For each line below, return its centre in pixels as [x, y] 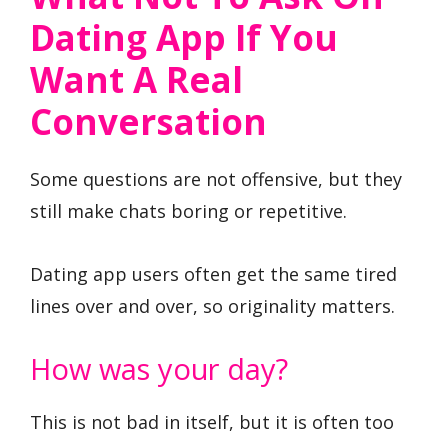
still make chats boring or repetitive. [188, 211]
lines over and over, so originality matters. [212, 305]
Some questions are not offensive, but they [216, 179]
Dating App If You [184, 38]
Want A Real [136, 80]
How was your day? [159, 369]
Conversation [148, 122]
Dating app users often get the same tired [213, 273]
